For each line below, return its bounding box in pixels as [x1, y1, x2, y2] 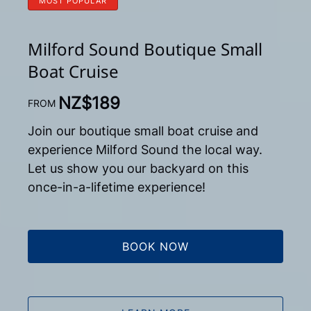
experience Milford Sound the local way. [28, 142, 262, 157]
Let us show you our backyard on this [28, 161, 249, 176]
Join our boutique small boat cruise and [28, 124, 258, 138]
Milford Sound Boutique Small [28, 37, 262, 60]
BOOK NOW [122, 239, 189, 253]
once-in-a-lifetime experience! [28, 180, 205, 194]
